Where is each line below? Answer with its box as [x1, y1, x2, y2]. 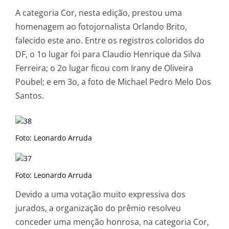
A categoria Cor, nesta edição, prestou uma [15, 7, 182, 18]
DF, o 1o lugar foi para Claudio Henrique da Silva [15, 48, 201, 60]
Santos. [15, 89, 44, 101]
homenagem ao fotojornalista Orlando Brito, [15, 20, 187, 32]
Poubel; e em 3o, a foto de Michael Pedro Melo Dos [15, 76, 211, 87]
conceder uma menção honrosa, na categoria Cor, [15, 216, 209, 227]
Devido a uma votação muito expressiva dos [15, 188, 186, 200]
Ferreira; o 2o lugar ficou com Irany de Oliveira [15, 62, 193, 74]
